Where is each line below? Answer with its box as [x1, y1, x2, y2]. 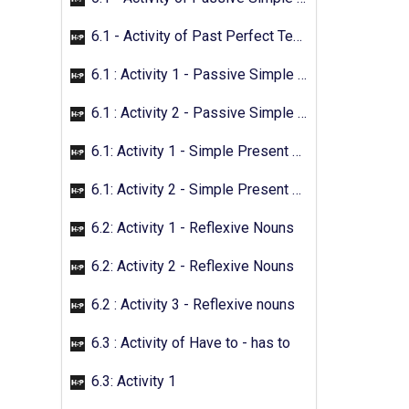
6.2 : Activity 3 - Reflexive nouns [88, 296, 295, 313]
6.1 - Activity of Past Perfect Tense [88, 27, 293, 45]
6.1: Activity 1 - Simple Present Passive [88, 142, 292, 160]
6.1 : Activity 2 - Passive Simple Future [88, 104, 298, 121]
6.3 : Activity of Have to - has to [88, 334, 290, 351]
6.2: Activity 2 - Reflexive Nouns [88, 257, 294, 275]
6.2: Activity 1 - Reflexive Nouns [88, 219, 294, 236]
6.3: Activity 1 [88, 372, 176, 390]
